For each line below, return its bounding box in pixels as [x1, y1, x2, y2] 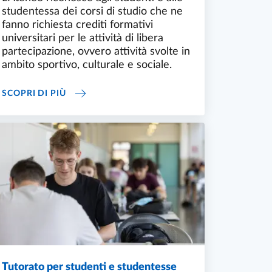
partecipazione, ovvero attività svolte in [2, 46, 190, 58]
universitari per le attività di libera [2, 33, 163, 44]
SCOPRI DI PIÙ [2, 89, 66, 98]
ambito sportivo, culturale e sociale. [2, 59, 172, 71]
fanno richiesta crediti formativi [2, 19, 153, 31]
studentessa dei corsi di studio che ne [2, 6, 183, 18]
